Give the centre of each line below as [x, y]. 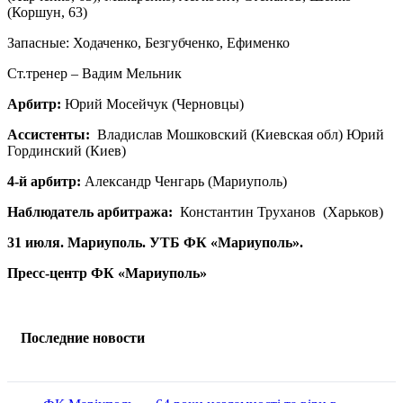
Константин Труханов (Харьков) [278, 212]
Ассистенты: [49, 135]
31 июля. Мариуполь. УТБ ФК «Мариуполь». [155, 243]
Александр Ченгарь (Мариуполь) [186, 182]
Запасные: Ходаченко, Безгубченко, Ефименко [148, 43]
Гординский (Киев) [67, 151]
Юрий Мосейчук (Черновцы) [152, 104]
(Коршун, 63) [47, 13]
